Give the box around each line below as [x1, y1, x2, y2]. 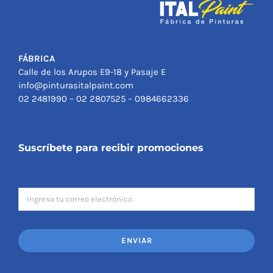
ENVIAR [121, 235, 152, 245]
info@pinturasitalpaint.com [18, 79, 133, 91]
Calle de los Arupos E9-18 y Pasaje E [18, 66, 166, 77]
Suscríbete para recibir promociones [18, 141, 204, 154]
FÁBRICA [18, 52, 55, 64]
